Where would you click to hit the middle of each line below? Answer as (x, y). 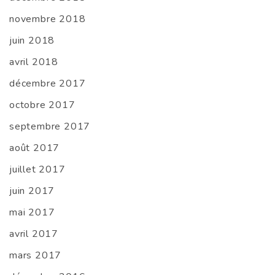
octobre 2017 (42, 105)
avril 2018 (34, 62)
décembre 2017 (48, 84)
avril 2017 (34, 234)
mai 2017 (32, 213)
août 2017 (35, 148)
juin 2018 (32, 41)
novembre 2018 (48, 19)
